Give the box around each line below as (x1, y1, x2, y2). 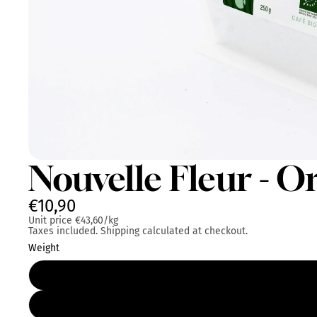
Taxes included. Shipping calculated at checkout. (28, 224, 248, 237)
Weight (28, 241, 59, 254)
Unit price (28, 214, 72, 226)
